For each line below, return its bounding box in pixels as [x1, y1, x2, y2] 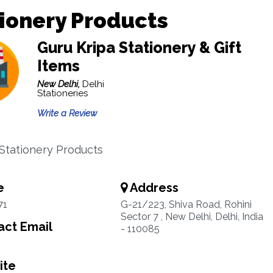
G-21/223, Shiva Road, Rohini [120, 199, 252, 210]
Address [127, 180, 179, 195]
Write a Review [37, 108, 97, 119]
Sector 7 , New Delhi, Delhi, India [120, 211, 263, 222]
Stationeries [37, 88, 88, 99]
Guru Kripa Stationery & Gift [37, 38, 241, 57]
